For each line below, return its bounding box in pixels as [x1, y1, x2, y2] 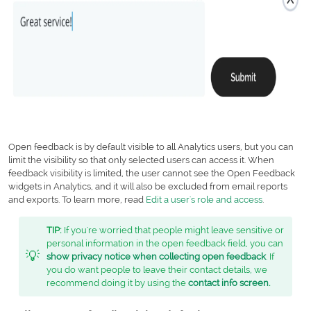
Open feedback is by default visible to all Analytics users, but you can [8, 141, 294, 152]
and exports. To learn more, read [8, 194, 146, 205]
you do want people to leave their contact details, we [47, 264, 267, 275]
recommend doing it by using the [47, 277, 188, 288]
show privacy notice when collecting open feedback [47, 251, 266, 262]
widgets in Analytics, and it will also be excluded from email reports [8, 180, 287, 192]
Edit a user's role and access [146, 194, 262, 205]
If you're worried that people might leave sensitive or [62, 224, 284, 235]
